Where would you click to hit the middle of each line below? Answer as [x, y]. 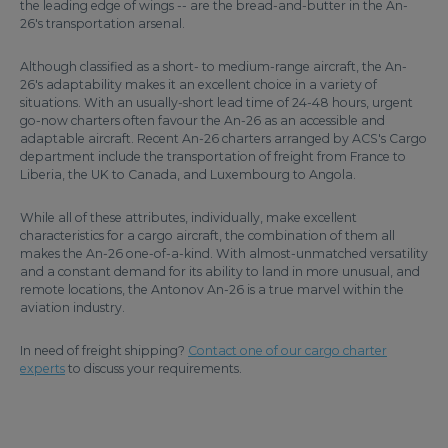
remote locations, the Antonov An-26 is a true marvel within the [212, 289]
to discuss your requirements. [189, 368]
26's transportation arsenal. [102, 23]
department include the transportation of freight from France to [213, 156]
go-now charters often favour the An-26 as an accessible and [202, 120]
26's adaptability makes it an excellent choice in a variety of [198, 84]
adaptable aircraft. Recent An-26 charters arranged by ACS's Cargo [223, 138]
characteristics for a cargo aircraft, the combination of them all [207, 235]
